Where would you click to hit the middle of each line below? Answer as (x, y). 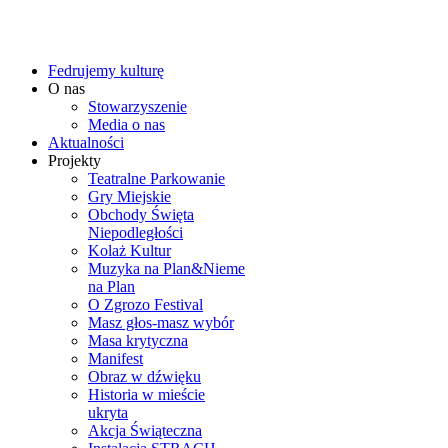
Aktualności (86, 142)
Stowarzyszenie (137, 106)
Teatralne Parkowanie (156, 178)
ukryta (108, 412)
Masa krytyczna (138, 340)
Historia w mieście (146, 394)
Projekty (74, 160)
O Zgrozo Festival (145, 304)
